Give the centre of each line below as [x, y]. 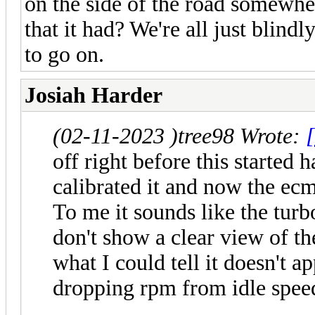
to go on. [64, 54]
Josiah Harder [94, 95]
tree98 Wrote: [242, 136]
